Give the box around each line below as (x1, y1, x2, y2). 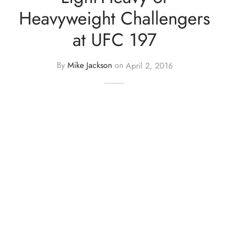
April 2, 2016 (125, 59, 173, 72)
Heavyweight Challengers (19, 5, 210, 31)
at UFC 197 (73, 26, 156, 53)
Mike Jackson (67, 59, 112, 72)
